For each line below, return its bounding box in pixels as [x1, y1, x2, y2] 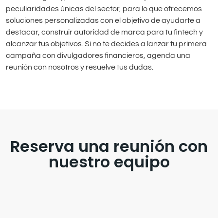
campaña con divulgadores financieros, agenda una [6, 52, 190, 60]
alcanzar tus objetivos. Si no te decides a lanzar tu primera [6, 40, 207, 48]
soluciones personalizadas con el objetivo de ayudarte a [6, 17, 200, 25]
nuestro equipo [48, 150, 170, 173]
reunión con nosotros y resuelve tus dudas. [6, 63, 153, 72]
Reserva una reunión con [10, 135, 208, 157]
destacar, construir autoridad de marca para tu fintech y [6, 28, 203, 36]
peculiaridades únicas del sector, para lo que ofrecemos [6, 5, 202, 13]
